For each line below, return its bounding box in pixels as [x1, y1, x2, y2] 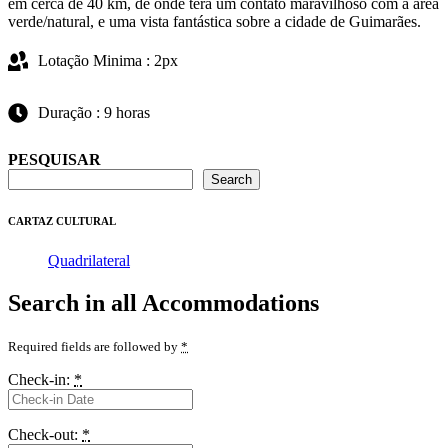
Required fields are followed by [8, 338, 181, 354]
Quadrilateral [48, 251, 130, 269]
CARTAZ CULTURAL [8, 214, 116, 227]
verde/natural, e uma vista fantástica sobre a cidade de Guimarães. [8, 12, 421, 30]
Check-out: [8, 425, 82, 443]
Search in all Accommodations [8, 289, 319, 316]
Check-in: [8, 370, 74, 388]
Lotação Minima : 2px [38, 51, 178, 69]
